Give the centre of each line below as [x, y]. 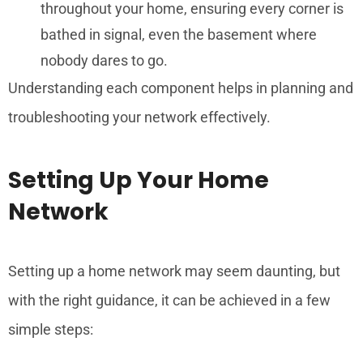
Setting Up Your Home [139, 180]
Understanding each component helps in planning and [181, 88]
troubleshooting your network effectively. [139, 117]
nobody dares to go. [104, 60]
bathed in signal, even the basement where [179, 34]
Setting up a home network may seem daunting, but [174, 271]
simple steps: [51, 329]
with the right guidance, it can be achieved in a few [169, 300]
